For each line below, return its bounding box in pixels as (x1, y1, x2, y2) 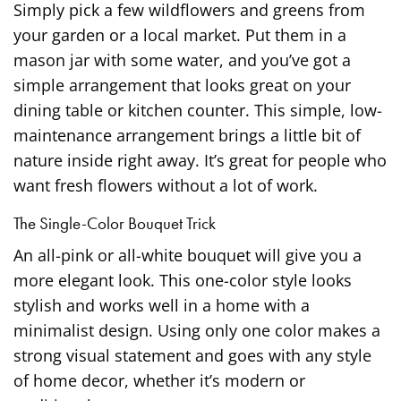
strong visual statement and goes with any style (13, 344, 372, 366)
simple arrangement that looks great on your (13, 73, 352, 96)
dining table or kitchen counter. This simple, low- (13, 98, 383, 121)
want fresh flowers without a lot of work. (13, 174, 319, 196)
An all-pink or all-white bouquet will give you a (13, 243, 363, 266)
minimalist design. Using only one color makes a (13, 319, 381, 341)
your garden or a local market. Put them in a (13, 23, 347, 46)
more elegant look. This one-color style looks (13, 269, 353, 291)
